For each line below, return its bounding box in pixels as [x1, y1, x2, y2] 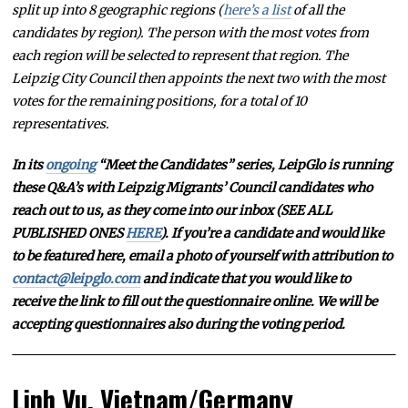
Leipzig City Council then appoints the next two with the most [12, 70, 386, 87]
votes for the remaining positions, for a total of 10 [12, 93, 308, 110]
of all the [291, 2, 345, 19]
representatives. [12, 116, 116, 133]
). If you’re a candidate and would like [160, 225, 384, 242]
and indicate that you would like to [140, 270, 352, 288]
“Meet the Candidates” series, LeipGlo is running [96, 157, 393, 174]
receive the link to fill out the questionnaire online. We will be [12, 293, 378, 311]
